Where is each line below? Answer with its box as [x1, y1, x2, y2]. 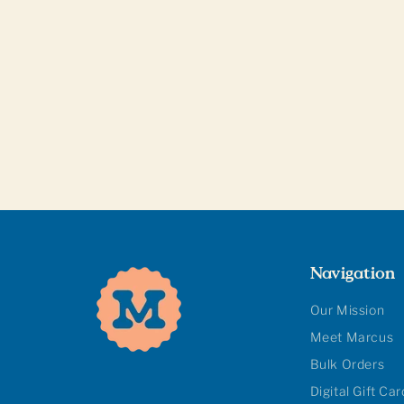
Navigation [309, 261, 396, 284]
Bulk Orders [309, 356, 385, 372]
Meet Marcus [309, 329, 394, 344]
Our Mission [309, 302, 385, 317]
